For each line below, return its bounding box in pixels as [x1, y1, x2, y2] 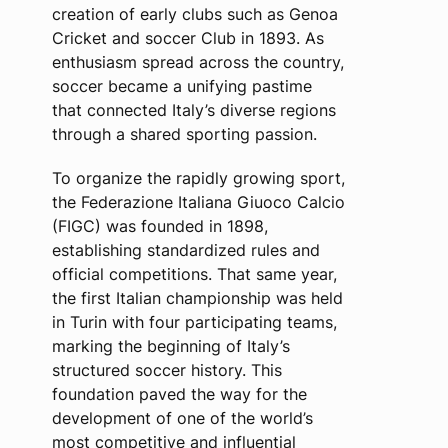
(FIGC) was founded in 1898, [51, 216, 268, 236]
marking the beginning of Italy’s [51, 336, 290, 356]
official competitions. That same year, [51, 264, 337, 284]
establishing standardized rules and [51, 240, 320, 260]
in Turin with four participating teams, [51, 312, 337, 332]
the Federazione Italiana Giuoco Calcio [51, 192, 345, 212]
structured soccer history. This [51, 360, 282, 380]
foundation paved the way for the [51, 384, 307, 404]
